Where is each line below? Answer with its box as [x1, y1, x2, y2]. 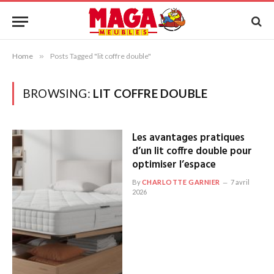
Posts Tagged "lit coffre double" [50, 51, 151, 61]
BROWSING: [23, 86, 93, 100]
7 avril [230, 178, 250, 186]
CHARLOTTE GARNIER [141, 178, 220, 186]
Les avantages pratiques [131, 130, 245, 146]
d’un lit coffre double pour [131, 143, 252, 160]
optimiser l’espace [131, 157, 216, 173]
